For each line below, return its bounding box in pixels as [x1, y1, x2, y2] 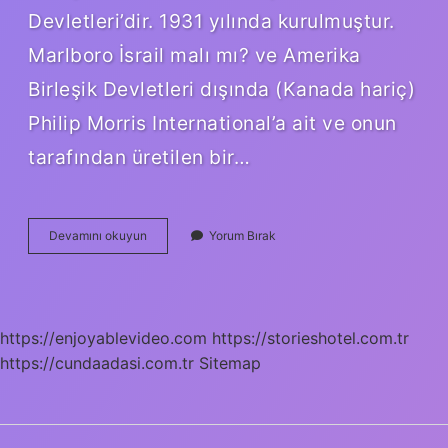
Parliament [146, 226, 206, 242]
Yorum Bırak [209, 227, 276, 243]
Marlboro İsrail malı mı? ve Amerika [28, 42, 361, 67]
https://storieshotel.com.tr [212, 327, 409, 348]
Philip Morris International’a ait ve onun [28, 110, 397, 135]
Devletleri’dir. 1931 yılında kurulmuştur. [28, 8, 395, 33]
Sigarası [146, 244, 191, 260]
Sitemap [199, 352, 261, 373]
